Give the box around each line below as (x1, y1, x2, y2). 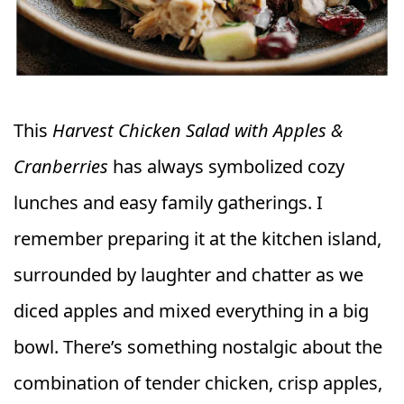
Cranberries (14, 154, 108, 179)
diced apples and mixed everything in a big (14, 298, 369, 323)
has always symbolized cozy (108, 154, 344, 179)
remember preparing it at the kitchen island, (14, 226, 381, 251)
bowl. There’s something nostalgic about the (14, 335, 382, 359)
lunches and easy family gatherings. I (14, 190, 323, 215)
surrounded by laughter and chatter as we (14, 262, 363, 287)
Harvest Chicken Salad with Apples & (52, 118, 343, 142)
